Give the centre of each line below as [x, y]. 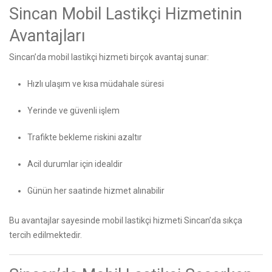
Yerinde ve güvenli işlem [73, 110]
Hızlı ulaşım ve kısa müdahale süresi [96, 83]
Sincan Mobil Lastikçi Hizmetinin [126, 14]
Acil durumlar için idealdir [75, 164]
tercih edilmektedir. [46, 235]
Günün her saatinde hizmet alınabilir [96, 190]
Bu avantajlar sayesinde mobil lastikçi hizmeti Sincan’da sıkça [126, 220]
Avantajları [47, 36]
